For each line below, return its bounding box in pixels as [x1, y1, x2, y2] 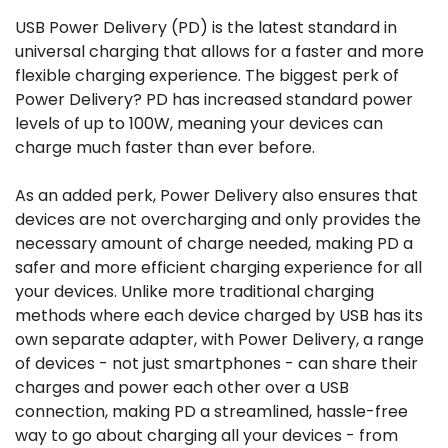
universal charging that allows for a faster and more [15, 40, 424, 63]
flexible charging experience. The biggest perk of [15, 64, 399, 87]
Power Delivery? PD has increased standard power [15, 88, 413, 111]
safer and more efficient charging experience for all [15, 256, 422, 279]
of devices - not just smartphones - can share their [15, 352, 418, 375]
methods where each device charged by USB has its [15, 304, 423, 327]
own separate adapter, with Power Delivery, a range [15, 328, 424, 351]
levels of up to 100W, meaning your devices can [15, 112, 383, 135]
